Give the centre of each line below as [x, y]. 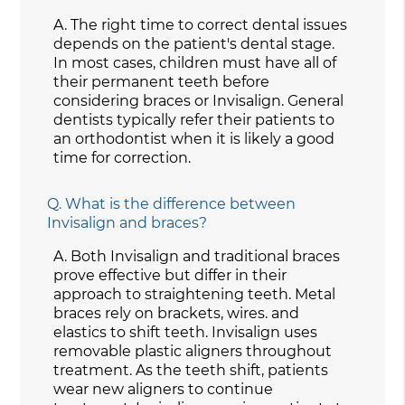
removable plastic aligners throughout [193, 351]
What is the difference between [181, 203]
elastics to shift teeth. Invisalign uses [186, 332]
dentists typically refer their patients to [194, 119]
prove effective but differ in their [170, 275]
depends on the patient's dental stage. [194, 43]
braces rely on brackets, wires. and [177, 313]
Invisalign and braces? [127, 222]
